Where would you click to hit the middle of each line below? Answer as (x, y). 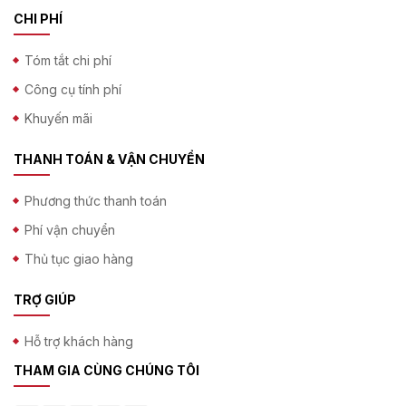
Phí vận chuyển (70, 229)
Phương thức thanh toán (96, 200)
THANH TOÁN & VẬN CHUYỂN (109, 159)
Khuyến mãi (58, 118)
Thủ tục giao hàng (79, 258)
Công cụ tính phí (73, 89)
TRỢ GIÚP (45, 299)
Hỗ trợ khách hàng (79, 341)
